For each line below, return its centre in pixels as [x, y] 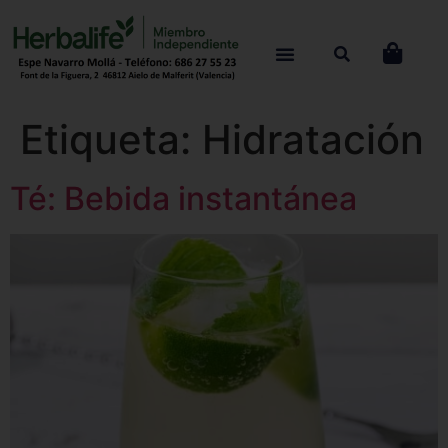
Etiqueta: [111, 140]
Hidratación [313, 140]
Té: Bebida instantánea [183, 199]
